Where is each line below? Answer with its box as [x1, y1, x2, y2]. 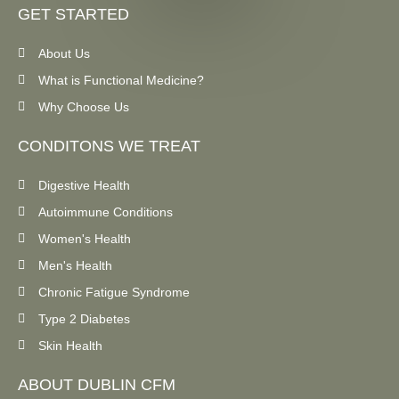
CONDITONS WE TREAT [18, 136, 200, 155]
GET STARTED [18, 4, 129, 23]
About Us [37, 45, 90, 61]
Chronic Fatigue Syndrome [37, 284, 190, 299]
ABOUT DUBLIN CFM [18, 375, 175, 394]
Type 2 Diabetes [37, 311, 130, 326]
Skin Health [37, 338, 102, 353]
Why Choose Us [37, 99, 129, 114]
